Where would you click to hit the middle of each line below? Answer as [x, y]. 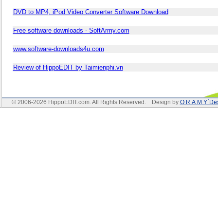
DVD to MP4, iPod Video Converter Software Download [91, 12]
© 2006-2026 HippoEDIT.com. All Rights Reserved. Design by [96, 102]
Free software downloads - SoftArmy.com [71, 30]
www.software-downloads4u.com [58, 49]
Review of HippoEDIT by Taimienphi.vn [68, 67]
